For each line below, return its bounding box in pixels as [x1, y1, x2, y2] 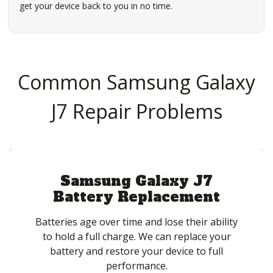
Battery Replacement [53, 188, 220, 207]
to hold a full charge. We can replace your [42, 230, 231, 244]
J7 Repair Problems [51, 97, 222, 124]
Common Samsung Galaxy [18, 68, 255, 95]
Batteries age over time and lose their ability [35, 215, 238, 229]
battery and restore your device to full [50, 244, 223, 258]
